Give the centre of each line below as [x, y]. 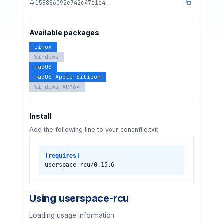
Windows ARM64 [57, 87]
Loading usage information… [75, 215]
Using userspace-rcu [79, 198]
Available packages [64, 33]
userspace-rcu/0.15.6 [79, 165]
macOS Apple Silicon [67, 77]
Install [41, 116]
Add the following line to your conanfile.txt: [94, 130]
